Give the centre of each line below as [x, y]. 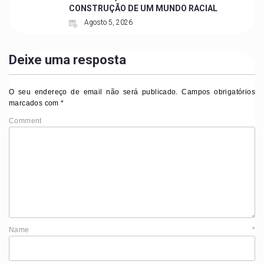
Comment [25, 121]
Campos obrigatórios [216, 92]
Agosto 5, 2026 [107, 23]
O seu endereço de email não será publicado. [93, 92]
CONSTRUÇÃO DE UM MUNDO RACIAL [143, 9]
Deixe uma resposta [67, 60]
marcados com [35, 103]
